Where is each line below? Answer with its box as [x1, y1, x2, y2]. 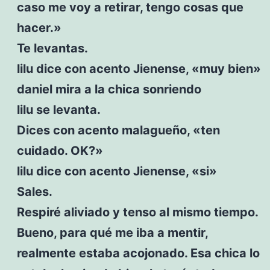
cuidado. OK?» [16, 143, 103, 158]
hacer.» [16, 20, 61, 35]
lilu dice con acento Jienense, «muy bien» [16, 61, 261, 76]
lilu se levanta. [16, 102, 101, 117]
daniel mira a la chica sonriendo [16, 81, 201, 96]
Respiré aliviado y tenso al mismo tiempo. [16, 204, 258, 219]
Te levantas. [16, 40, 88, 55]
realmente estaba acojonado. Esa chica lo [16, 245, 260, 260]
